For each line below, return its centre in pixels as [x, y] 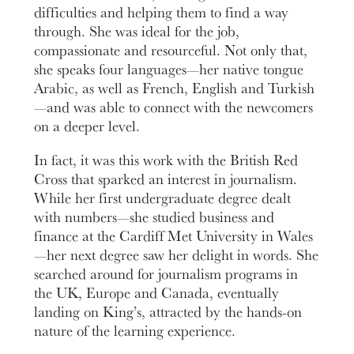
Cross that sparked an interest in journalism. [166, 179]
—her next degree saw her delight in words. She [177, 255]
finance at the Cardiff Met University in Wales [174, 236]
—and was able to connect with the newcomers [174, 107]
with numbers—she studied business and [154, 217]
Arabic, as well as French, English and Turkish [175, 88]
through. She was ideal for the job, [137, 31]
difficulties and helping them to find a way [162, 12]
